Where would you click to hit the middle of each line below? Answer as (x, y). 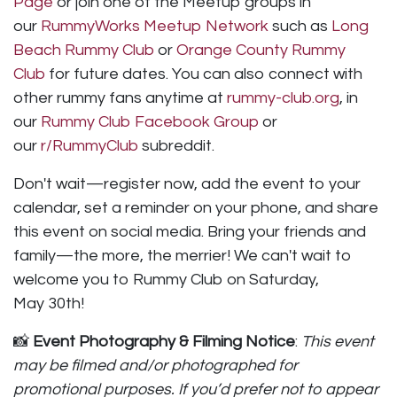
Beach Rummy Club (84, 50)
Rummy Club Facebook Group (150, 121)
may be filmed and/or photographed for (156, 365)
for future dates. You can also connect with (204, 74)
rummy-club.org (283, 97)
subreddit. (176, 145)
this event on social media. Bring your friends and (190, 231)
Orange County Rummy (261, 50)
